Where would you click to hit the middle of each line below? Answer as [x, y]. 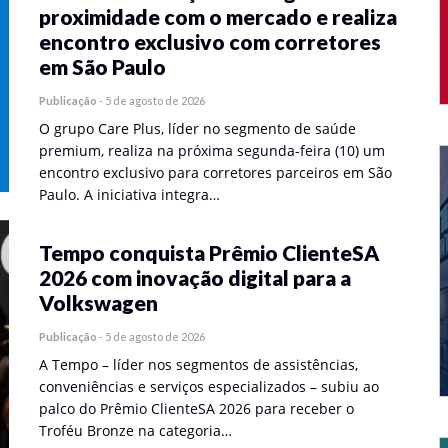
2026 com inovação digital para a [195, 277]
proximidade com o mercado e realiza [218, 16]
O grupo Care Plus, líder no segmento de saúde [197, 128]
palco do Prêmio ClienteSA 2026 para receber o [196, 408]
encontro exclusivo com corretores [210, 41]
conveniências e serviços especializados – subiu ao [209, 386]
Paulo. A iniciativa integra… [129, 194]
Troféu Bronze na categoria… [135, 430]
